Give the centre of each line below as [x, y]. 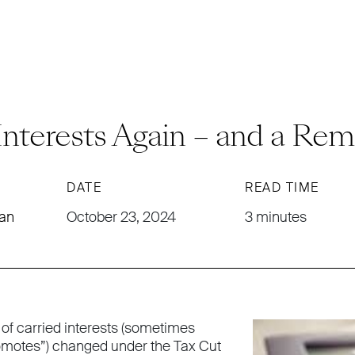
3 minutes [276, 217]
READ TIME [282, 187]
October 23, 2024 [121, 217]
